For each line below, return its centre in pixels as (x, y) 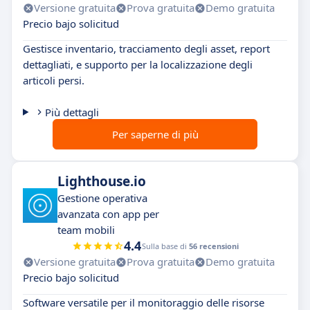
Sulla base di (165, 246)
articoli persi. (54, 80)
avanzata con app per (108, 214)
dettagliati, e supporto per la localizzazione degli (138, 64)
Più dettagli (72, 112)
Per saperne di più (155, 134)
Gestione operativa (102, 198)
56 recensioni (213, 246)
